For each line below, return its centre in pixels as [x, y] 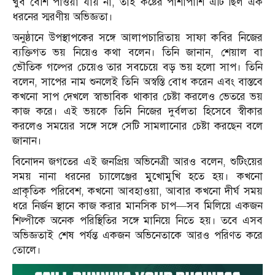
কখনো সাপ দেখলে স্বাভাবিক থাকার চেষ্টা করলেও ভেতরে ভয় [137, 96]
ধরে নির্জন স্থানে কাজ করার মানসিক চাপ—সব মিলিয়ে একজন [137, 206]
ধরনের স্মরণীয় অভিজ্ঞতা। [63, 17]
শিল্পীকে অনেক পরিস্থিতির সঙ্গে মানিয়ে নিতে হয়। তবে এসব [137, 220]
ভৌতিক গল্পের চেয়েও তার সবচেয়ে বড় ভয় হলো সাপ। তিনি [137, 67]
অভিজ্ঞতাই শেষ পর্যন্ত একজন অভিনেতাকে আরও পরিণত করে [137, 235]
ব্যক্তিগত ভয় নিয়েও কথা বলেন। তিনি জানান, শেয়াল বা [137, 52]
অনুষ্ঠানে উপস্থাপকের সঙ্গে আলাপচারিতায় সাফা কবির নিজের [137, 37]
